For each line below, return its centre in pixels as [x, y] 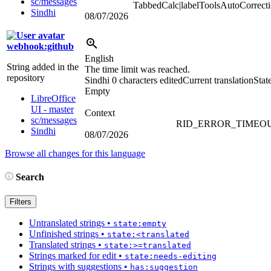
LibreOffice [53, 98]
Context [100, 113]
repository [26, 77]
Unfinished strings [64, 234]
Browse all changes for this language [75, 153]
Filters [21, 202]
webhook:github [40, 46]
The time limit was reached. [137, 69]
